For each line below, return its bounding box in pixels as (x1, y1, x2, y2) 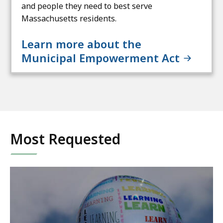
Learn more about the (21, 36, 141, 51)
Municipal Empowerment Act (21, 50, 183, 65)
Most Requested (10, 129, 120, 148)
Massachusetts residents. (21, 13, 116, 24)
